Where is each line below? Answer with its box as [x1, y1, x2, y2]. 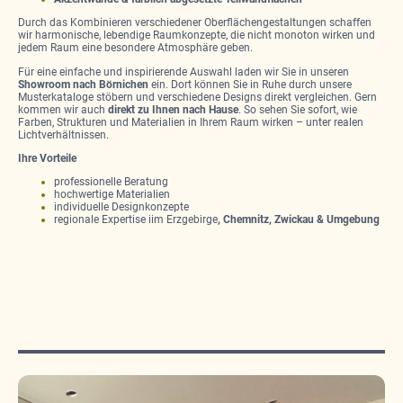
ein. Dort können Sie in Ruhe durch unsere [148, 77, 352, 91]
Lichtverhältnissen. [18, 128, 109, 141]
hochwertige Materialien [54, 188, 170, 201]
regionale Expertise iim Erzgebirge [54, 213, 218, 227]
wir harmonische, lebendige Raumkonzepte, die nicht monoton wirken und [18, 29, 375, 42]
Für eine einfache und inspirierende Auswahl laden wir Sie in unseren [18, 65, 349, 78]
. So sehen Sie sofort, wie [238, 103, 357, 116]
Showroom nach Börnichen [18, 77, 148, 91]
